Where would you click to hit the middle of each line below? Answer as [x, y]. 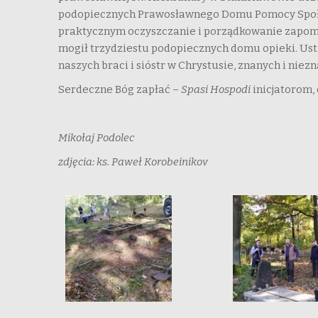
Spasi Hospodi [216, 89]
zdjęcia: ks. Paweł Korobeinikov [137, 161]
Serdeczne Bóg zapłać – [120, 89]
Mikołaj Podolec [96, 137]
